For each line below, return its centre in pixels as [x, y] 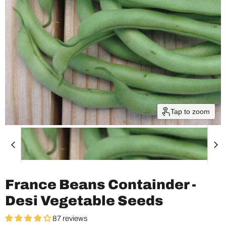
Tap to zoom [190, 112]
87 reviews [70, 219]
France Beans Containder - [101, 185]
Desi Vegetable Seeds [84, 201]
